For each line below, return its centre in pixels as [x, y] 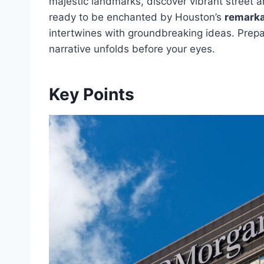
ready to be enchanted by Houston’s [137, 17]
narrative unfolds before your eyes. [132, 49]
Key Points [92, 94]
